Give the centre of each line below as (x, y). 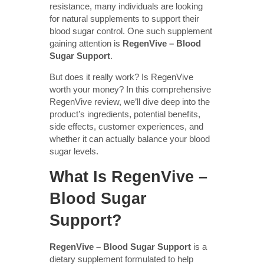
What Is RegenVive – (128, 176)
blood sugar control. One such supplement (131, 31)
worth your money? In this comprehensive (130, 89)
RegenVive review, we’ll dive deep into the (130, 101)
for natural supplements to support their (124, 18)
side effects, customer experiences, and (126, 126)
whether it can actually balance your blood (130, 138)
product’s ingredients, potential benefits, (125, 114)
